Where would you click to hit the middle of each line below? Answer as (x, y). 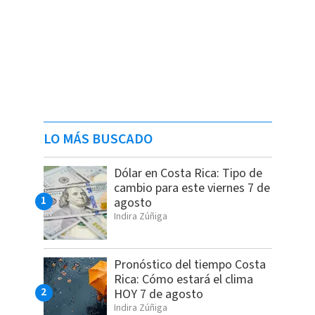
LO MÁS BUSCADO (98, 139)
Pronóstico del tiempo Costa (189, 264)
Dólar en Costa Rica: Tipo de (188, 173)
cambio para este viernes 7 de (192, 188)
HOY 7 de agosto (158, 294)
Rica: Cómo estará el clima (183, 279)
